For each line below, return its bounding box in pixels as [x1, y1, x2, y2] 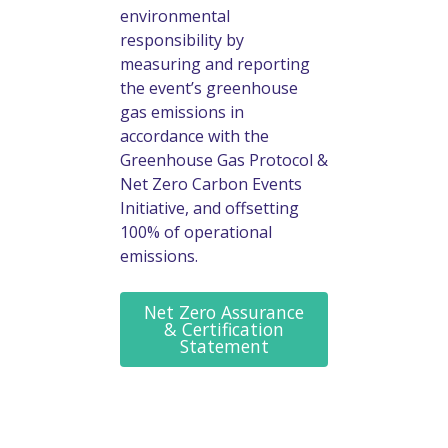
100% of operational [120, 220, 272, 243]
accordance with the [120, 124, 269, 147]
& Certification [164, 316, 284, 341]
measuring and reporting [120, 52, 310, 75]
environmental [120, 4, 230, 27]
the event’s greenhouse [120, 76, 298, 99]
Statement [179, 333, 269, 358]
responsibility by [120, 28, 244, 51]
